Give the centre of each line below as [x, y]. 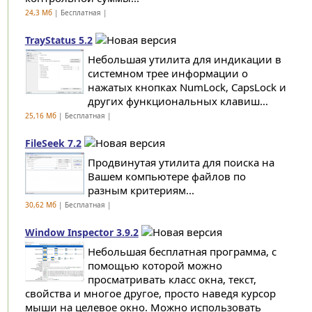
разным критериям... [141, 190]
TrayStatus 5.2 [58, 40]
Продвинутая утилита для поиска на [181, 162]
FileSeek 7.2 [53, 143]
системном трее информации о [167, 73]
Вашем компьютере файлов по [166, 176]
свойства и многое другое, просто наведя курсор [150, 293]
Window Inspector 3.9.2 [81, 232]
